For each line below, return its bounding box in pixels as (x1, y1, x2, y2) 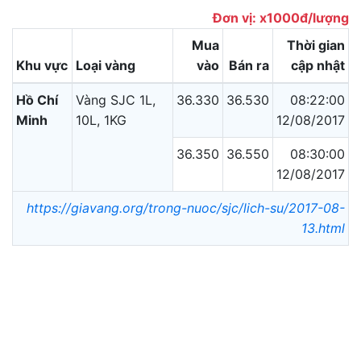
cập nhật (291, 56, 345, 73)
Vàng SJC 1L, (76, 91, 156, 108)
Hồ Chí (16, 91, 58, 108)
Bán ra (229, 56, 269, 73)
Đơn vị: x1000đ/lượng (213, 9, 349, 26)
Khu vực (16, 56, 68, 73)
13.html (301, 219, 345, 236)
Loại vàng (76, 56, 135, 73)
